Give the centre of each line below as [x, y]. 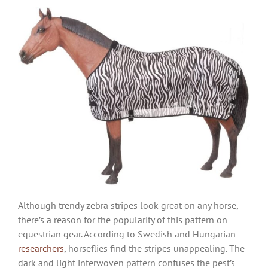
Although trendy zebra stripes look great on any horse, [128, 205]
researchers [41, 249]
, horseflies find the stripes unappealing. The [154, 249]
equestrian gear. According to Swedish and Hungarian [127, 234]
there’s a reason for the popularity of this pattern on [123, 220]
